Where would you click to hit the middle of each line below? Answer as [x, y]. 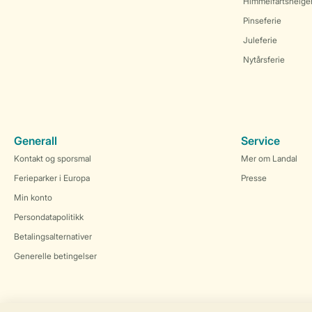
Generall [36, 141]
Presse [254, 178]
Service [260, 141]
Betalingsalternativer [53, 236]
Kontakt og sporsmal [53, 158]
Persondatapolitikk [49, 217]
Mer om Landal [269, 158]
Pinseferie [262, 21]
